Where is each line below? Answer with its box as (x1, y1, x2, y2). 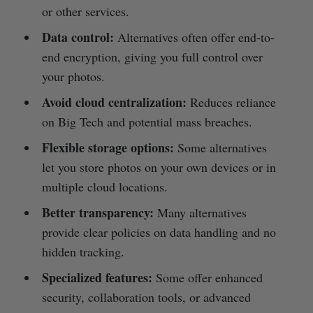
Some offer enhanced (152, 269, 263, 286)
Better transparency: (41, 203, 154, 222)
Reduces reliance (186, 94, 276, 111)
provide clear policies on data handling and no (41, 224, 276, 241)
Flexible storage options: (41, 138, 174, 157)
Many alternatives (153, 204, 247, 221)
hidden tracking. (41, 243, 124, 261)
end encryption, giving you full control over (41, 48, 263, 66)
